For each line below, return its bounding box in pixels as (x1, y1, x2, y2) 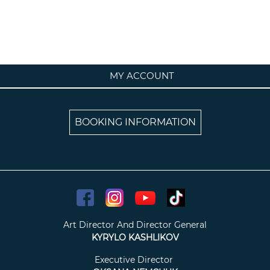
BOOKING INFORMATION (74, 116, 196, 128)
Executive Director (95, 254, 173, 266)
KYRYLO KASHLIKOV (91, 232, 179, 243)
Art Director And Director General (63, 219, 207, 231)
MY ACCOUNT (109, 70, 174, 82)
